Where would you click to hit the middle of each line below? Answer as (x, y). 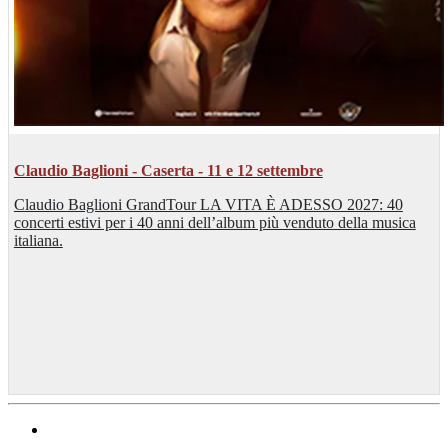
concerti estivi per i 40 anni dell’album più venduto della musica (214, 222)
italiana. (38, 240)
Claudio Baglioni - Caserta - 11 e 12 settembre (168, 170)
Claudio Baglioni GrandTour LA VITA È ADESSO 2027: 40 (208, 204)
